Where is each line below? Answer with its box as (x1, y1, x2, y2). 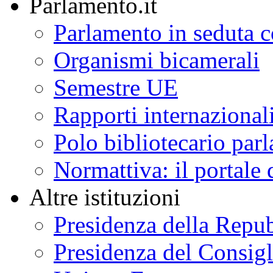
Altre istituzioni (29, 184, 180, 211)
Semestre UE (54, 74, 178, 101)
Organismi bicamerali (54, 47, 260, 74)
